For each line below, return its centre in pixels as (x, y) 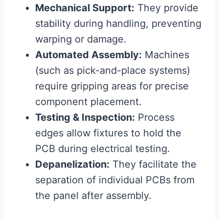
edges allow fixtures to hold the (108, 133)
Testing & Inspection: (85, 117)
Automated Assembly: (88, 55)
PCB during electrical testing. (103, 149)
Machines (165, 55)
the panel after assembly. (93, 196)
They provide (166, 8)
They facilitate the (153, 164)
